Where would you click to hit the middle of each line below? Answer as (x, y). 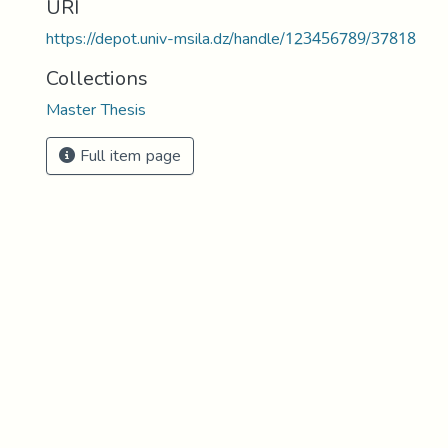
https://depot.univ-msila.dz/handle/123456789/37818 (231, 38)
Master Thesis (96, 109)
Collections (97, 78)
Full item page (128, 155)
